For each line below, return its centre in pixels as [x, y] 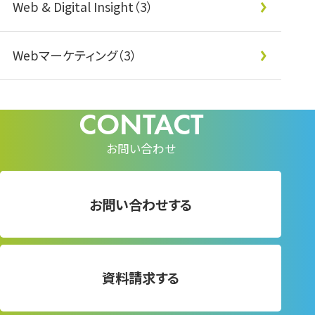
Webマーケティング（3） [75, 55]
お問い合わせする [141, 204]
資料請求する [141, 278]
